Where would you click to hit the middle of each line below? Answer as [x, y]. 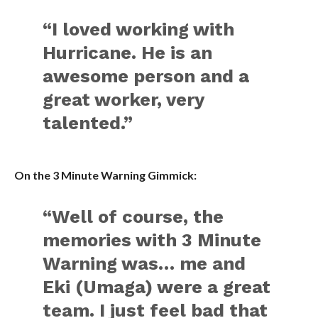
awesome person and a [146, 76]
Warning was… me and [144, 263]
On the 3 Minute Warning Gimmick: [105, 175]
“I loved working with [139, 29]
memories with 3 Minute [152, 240]
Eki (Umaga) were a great [157, 287]
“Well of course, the [133, 216]
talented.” [88, 123]
